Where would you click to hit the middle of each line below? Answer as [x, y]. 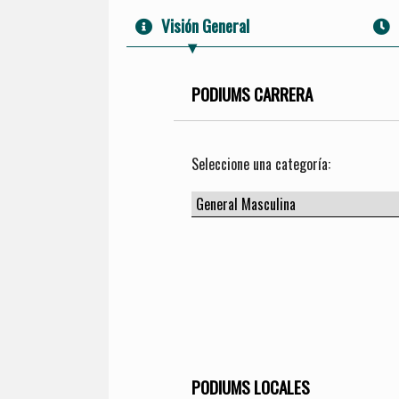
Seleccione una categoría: [261, 164]
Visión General [205, 26]
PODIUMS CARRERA [252, 94]
